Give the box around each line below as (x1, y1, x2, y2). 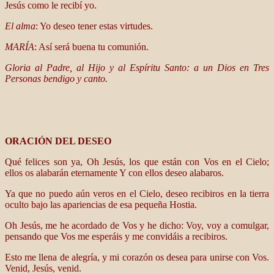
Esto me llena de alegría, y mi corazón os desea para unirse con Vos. (5, 252, 269, 262)
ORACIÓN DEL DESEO (5, 136, 111, 146)
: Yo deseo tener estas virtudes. (35, 21, 153, 31)
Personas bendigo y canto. (5, 73, 108, 84)
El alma (5, 21, 35, 31)
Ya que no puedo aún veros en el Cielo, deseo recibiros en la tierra (5, 188, 269, 199)
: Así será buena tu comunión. (34, 42, 149, 52)
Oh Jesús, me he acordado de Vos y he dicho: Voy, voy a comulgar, (5, 220, 269, 231)
